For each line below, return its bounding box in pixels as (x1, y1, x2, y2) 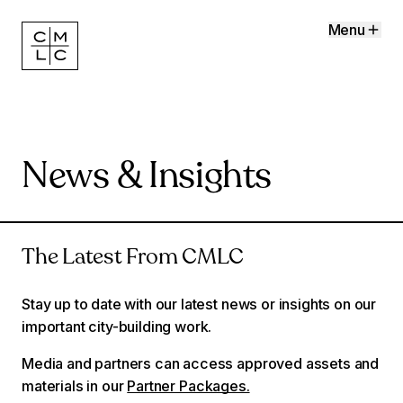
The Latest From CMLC (22, 247, 245, 270)
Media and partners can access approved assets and (22, 354, 380, 373)
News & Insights (22, 160, 272, 197)
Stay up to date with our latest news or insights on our (22, 295, 377, 314)
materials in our (22, 377, 128, 396)
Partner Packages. (127, 377, 250, 396)
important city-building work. (22, 318, 212, 336)
